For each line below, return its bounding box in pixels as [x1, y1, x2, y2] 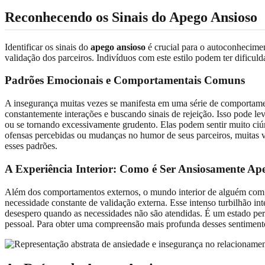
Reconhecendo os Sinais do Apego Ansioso [5, 9, 257, 25]
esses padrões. [5, 141, 57, 151]
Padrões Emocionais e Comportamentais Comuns [5, 74, 245, 87]
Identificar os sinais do [5, 41, 91, 52]
